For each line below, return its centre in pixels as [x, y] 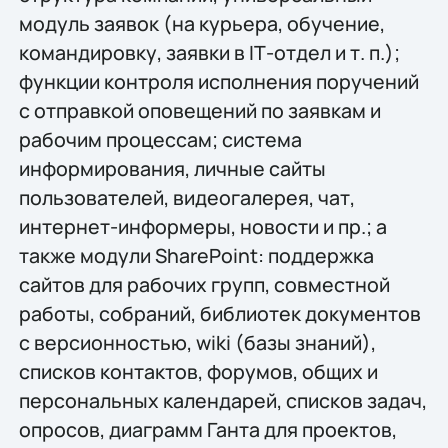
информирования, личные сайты [172, 169]
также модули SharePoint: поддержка [196, 256]
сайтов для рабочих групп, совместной [204, 285]
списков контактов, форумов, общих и [198, 372]
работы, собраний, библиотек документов [219, 314]
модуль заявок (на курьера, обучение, [201, 24]
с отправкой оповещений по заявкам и [199, 111]
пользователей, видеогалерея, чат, [186, 198]
